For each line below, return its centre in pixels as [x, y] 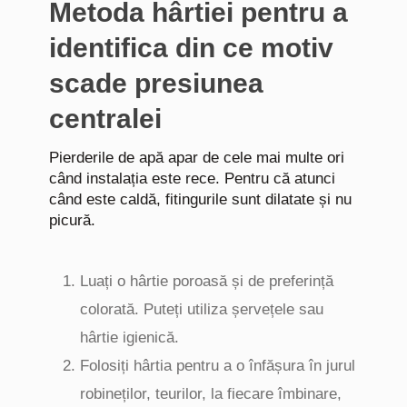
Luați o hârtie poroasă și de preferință [207, 282]
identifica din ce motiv [191, 48]
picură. [72, 221]
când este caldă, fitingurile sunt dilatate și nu [200, 200]
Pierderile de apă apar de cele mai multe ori [197, 158]
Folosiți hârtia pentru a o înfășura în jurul [218, 366]
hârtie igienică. [129, 338]
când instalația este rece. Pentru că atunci [192, 179]
